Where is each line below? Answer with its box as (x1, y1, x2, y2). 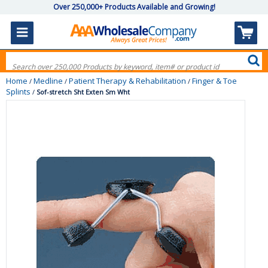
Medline (33, 75, 63, 86)
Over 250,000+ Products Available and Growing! (53, 2, 215, 12)
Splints (6, 86, 31, 97)
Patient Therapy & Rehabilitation (69, 75, 186, 86)
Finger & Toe (192, 75, 237, 86)
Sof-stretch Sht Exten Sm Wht (36, 87, 130, 96)
